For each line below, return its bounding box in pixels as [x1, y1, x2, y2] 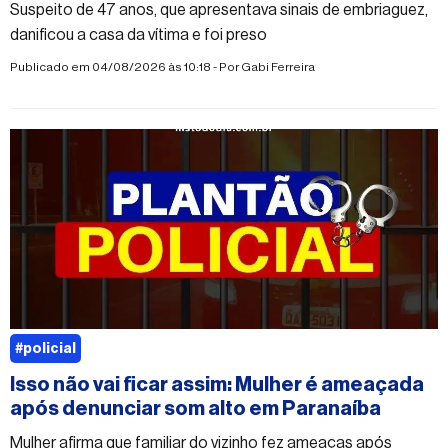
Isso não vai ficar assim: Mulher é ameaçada [10, 374, 424, 395]
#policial [15, 341, 76, 356]
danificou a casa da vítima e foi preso [10, 26, 267, 43]
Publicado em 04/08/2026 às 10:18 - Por [10, 60, 241, 73]
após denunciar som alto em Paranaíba [10, 398, 381, 419]
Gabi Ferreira [241, 60, 315, 73]
